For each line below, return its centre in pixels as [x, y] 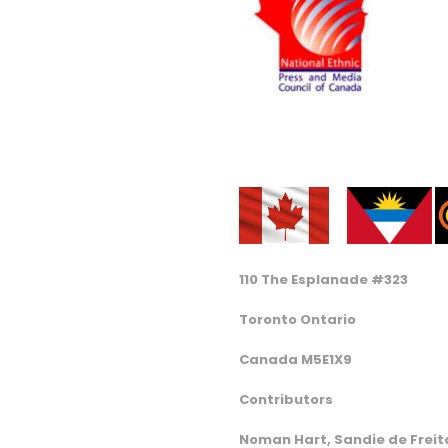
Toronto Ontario [297, 319]
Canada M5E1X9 [295, 359]
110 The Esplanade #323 [323, 279]
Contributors [286, 399]
